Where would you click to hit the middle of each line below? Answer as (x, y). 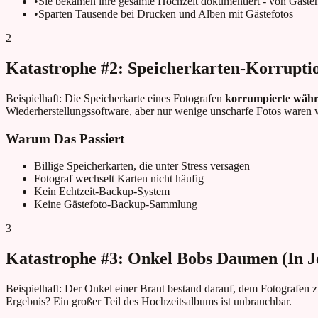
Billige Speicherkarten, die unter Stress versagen (142, 166)
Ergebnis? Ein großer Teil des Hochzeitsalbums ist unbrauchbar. (149, 302)
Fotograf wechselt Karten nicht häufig (119, 179)
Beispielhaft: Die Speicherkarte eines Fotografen (115, 98)
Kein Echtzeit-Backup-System (102, 192)
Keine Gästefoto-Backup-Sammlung (116, 204)
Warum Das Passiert (65, 138)
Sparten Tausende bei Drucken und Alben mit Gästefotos (166, 13)
